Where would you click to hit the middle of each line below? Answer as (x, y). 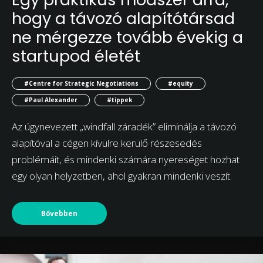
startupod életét (76, 56)
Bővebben (59, 214)
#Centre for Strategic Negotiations (81, 84)
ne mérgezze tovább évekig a (127, 37)
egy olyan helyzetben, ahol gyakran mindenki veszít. (122, 176)
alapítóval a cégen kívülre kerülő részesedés (107, 143)
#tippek (119, 100)
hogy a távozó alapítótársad (123, 18)
